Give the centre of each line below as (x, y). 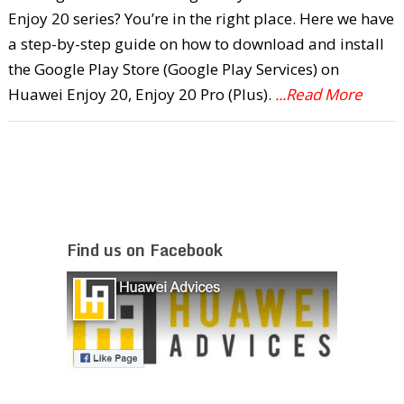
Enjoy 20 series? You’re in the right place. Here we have (201, 18)
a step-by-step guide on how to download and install (196, 43)
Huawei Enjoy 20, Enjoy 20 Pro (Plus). (141, 94)
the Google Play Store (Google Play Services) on (173, 69)
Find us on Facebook (145, 249)
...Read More (318, 94)
